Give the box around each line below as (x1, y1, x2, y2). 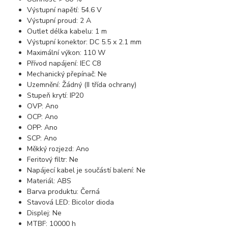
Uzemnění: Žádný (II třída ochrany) (27, 79, 137, 90)
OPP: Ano (27, 122, 58, 132)
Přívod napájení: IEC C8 (27, 58, 101, 68)
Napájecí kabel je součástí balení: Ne (27, 165, 146, 175)
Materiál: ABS (27, 176, 72, 186)
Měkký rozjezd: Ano (27, 144, 90, 154)
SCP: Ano (27, 133, 58, 143)
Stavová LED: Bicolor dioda (27, 197, 115, 207)
